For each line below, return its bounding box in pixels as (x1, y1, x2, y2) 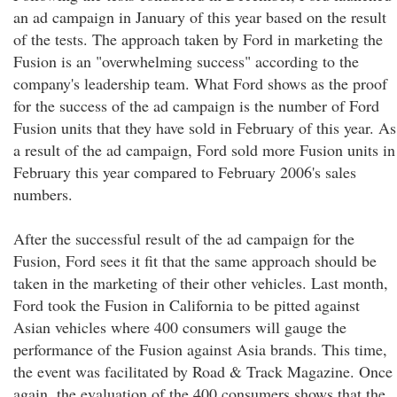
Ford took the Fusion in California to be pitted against (13, 294, 360, 315)
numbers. (13, 183, 73, 205)
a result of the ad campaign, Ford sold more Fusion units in (13, 139, 395, 160)
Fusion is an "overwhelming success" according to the (13, 51, 359, 72)
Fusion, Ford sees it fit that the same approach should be (13, 250, 377, 271)
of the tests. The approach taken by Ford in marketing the (13, 28, 383, 50)
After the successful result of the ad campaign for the (13, 228, 354, 249)
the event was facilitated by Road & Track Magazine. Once (13, 361, 393, 382)
